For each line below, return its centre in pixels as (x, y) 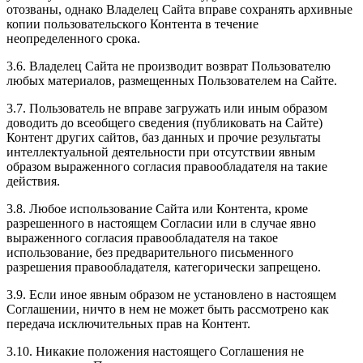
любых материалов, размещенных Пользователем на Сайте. (172, 81)
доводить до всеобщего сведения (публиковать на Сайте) (164, 123)
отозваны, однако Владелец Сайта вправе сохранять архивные (179, 10)
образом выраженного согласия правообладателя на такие (167, 167)
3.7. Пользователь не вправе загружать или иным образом (167, 109)
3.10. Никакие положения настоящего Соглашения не (155, 352)
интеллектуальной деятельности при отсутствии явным (161, 152)
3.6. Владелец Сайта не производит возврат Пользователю (169, 66)
